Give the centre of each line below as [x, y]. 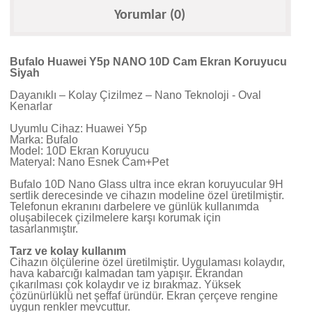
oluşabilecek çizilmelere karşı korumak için [115, 217]
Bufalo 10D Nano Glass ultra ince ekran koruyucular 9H [147, 184]
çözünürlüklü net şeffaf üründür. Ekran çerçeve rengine [144, 295]
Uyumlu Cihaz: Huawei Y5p [78, 128]
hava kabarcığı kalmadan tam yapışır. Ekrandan [126, 273]
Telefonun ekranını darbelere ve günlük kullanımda [134, 206]
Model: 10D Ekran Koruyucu [79, 150]
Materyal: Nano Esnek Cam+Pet [89, 162]
